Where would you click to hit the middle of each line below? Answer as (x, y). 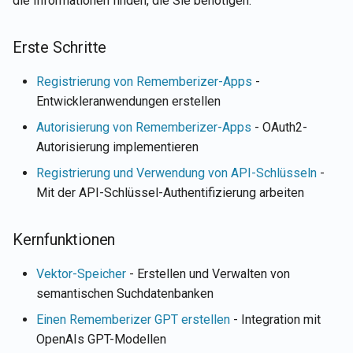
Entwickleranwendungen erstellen (128, 101)
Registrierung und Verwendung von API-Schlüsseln (176, 173)
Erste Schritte (60, 47)
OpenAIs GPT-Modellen (101, 339)
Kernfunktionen (64, 240)
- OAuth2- (279, 127)
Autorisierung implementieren (117, 147)
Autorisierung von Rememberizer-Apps (144, 127)
